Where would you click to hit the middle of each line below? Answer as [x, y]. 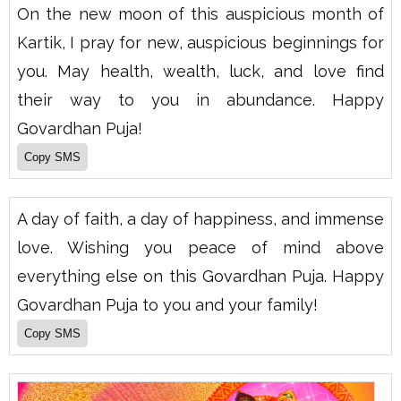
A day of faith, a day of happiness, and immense [200, 219]
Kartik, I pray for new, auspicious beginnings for [200, 43]
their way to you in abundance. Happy [200, 100]
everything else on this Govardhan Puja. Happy [200, 277]
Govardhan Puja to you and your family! [167, 305]
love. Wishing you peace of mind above [200, 248]
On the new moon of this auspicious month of [200, 14]
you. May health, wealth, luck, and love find [200, 72]
